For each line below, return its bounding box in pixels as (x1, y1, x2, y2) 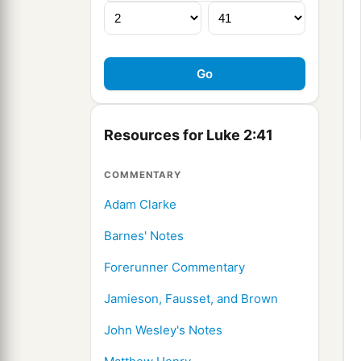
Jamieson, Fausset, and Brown (104, 291, 278, 307)
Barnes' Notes (104, 228, 184, 244)
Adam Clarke (104, 197, 176, 213)
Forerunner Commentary (104, 259, 245, 276)
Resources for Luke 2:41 (104, 127, 273, 144)
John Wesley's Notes (104, 322, 222, 338)
